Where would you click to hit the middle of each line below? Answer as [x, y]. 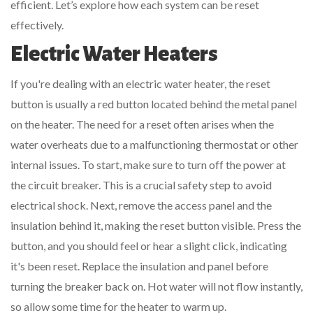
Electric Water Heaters [114, 54]
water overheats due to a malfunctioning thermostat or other [154, 145]
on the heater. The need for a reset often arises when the [142, 124]
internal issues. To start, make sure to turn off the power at [148, 165]
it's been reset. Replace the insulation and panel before [139, 266]
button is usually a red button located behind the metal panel [154, 104]
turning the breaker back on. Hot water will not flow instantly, [156, 286]
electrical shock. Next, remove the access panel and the [141, 205]
